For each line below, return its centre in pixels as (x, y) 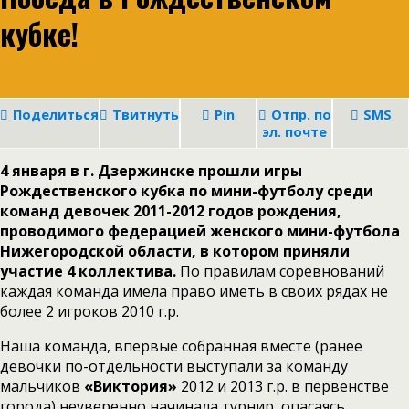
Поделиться (56, 115)
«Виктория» (129, 386)
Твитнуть (146, 115)
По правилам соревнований (280, 271)
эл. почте (294, 132)
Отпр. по (301, 115)
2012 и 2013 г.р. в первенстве (283, 386)
